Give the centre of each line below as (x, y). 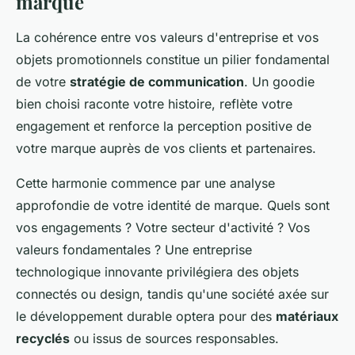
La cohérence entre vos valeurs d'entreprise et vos (167, 37)
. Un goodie (279, 81)
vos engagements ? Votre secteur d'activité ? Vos (163, 227)
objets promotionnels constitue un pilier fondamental (173, 59)
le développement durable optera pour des (146, 316)
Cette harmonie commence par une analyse (145, 183)
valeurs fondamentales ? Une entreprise (134, 249)
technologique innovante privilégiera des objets (157, 271)
